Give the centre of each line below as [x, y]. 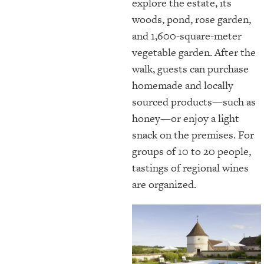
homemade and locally [183, 85]
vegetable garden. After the [194, 52]
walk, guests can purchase [190, 69]
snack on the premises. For [193, 135]
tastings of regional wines [190, 168]
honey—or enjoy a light [186, 118]
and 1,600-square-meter [187, 36]
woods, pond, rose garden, [192, 19]
